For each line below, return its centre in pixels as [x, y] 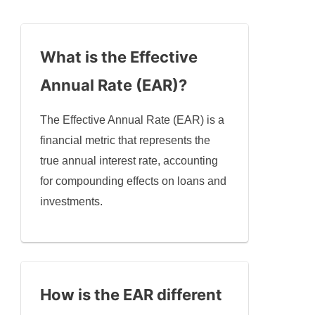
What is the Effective [119, 57]
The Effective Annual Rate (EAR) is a [133, 120]
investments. [72, 202]
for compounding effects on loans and [134, 181]
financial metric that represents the [126, 141]
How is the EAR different [131, 295]
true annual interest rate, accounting [129, 161]
